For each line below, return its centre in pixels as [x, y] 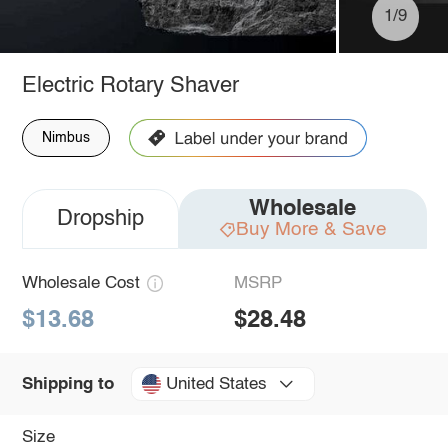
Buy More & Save [311, 229]
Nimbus [65, 137]
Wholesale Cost [80, 283]
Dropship [100, 218]
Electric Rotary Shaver [130, 85]
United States [216, 384]
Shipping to [67, 384]
